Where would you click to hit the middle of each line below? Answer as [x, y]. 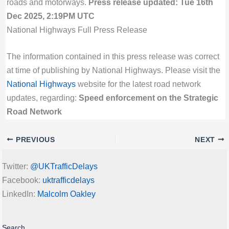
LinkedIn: [20, 193]
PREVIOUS [34, 140]
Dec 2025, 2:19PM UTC [50, 16]
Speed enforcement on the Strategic [148, 98]
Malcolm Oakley [66, 193]
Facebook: [22, 180]
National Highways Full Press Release [77, 30]
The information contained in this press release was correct [113, 56]
